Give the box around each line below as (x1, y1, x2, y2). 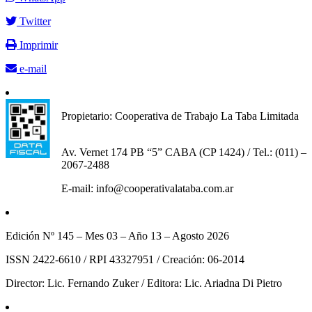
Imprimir (17, 38, 58, 51)
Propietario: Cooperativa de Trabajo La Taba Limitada (61, 109, 302, 122)
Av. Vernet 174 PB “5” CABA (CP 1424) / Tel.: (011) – (61, 146, 306, 158)
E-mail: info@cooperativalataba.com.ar (61, 182, 233, 194)
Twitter (17, 15, 51, 27)
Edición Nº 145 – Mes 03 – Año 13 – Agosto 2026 (6, 229, 229, 242)
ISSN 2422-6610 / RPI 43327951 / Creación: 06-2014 (6, 253, 244, 265)
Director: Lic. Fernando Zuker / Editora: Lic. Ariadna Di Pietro (6, 276, 282, 289)
